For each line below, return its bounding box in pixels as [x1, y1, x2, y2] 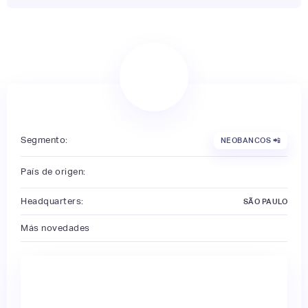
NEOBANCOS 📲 [220, 136, 280, 145]
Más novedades [21, 222, 90, 233]
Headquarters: [21, 195, 84, 206]
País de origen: [21, 166, 86, 177]
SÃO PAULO [243, 197, 287, 206]
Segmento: [21, 135, 68, 146]
